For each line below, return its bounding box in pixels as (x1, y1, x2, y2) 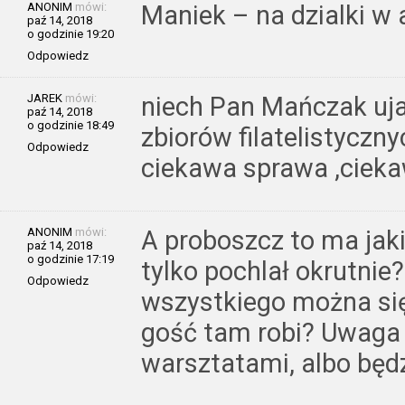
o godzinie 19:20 (27, 26, 114, 41)
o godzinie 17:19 (27, 251, 114, 266)
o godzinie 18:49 (27, 118, 114, 132)
